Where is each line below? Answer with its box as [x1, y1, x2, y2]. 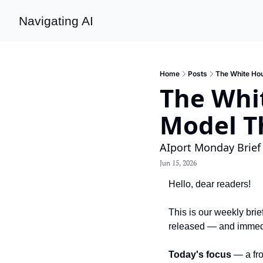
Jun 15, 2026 [160, 158, 197, 167]
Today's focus [168, 249, 231, 259]
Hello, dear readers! [168, 179, 251, 189]
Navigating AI [19, 14, 93, 28]
